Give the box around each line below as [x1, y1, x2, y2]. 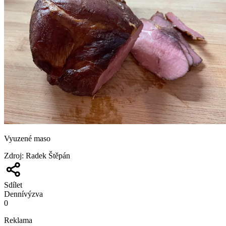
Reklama [4, 216, 32, 225]
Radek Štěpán [26, 151, 70, 160]
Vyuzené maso [4, 134, 50, 143]
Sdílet [4, 181, 22, 190]
